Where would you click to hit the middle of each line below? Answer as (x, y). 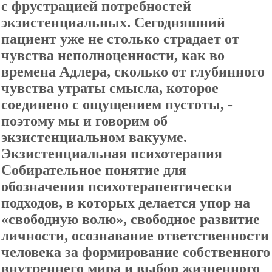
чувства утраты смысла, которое (110, 88)
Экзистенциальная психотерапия (112, 154)
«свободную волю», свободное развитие (131, 219)
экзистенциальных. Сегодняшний (113, 22)
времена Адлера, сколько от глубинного (133, 72)
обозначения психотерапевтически (117, 186)
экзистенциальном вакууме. (94, 137)
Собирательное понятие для (94, 170)
